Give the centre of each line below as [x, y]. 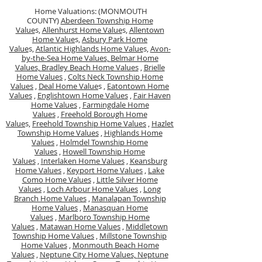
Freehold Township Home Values [89, 123]
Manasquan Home [116, 208]
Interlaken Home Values [82, 161]
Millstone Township [133, 236]
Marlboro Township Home [104, 217]
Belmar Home [134, 58]
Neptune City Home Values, [88, 254]
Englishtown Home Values [82, 95]
